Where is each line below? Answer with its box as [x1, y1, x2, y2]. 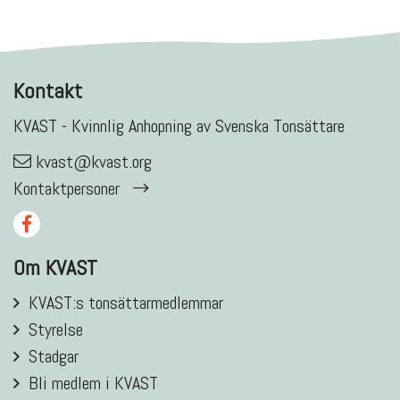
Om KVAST [13, 254, 97, 282]
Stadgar [29, 345, 79, 369]
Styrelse [29, 318, 83, 342]
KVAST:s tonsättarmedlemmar [29, 291, 223, 315]
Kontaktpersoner [13, 176, 120, 200]
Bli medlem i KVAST [29, 371, 158, 396]
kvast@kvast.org [36, 149, 152, 173]
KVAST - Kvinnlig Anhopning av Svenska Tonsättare [13, 113, 345, 137]
